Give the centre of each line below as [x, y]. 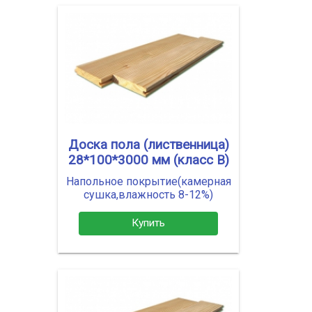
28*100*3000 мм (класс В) [148, 160]
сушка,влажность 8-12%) [148, 194]
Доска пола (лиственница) [148, 145]
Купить [148, 223]
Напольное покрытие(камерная [148, 181]
